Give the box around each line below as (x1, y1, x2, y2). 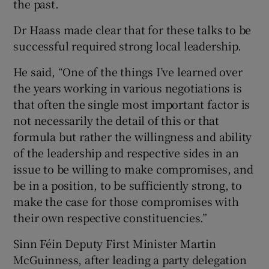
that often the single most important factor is (13, 95, 250, 112)
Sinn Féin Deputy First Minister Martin (13, 235, 216, 251)
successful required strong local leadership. (13, 37, 241, 53)
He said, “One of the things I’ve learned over (13, 63, 243, 79)
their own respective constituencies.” (13, 209, 208, 225)
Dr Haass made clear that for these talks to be (13, 21, 252, 37)
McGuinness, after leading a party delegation (13, 251, 247, 267)
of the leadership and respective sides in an (13, 144, 239, 160)
